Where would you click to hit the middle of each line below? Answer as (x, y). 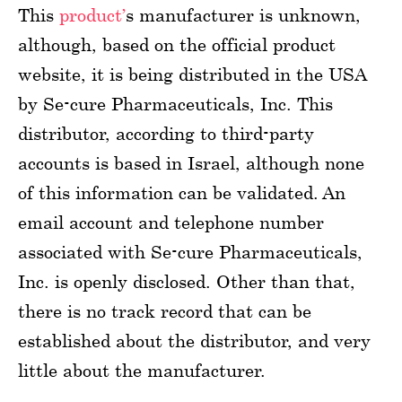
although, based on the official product (177, 44)
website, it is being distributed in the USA (192, 74)
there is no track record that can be (165, 310)
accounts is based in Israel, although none (191, 162)
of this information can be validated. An (182, 192)
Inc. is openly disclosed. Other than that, (187, 281)
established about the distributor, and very (194, 340)
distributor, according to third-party (166, 133)
